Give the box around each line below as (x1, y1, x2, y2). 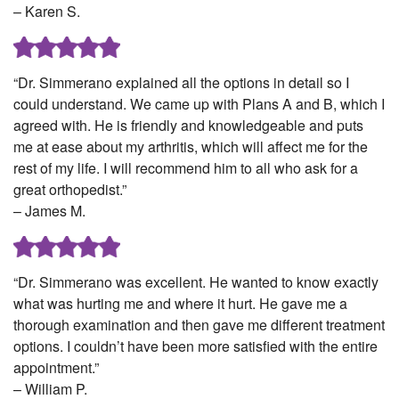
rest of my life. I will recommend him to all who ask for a (13, 158, 358, 179)
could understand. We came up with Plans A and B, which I (13, 94, 385, 115)
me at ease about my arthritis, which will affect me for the (13, 136, 368, 158)
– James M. (13, 200, 85, 222)
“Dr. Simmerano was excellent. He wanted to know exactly (13, 272, 379, 293)
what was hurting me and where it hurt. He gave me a (13, 293, 347, 314)
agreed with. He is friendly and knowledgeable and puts (13, 115, 363, 136)
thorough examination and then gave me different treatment (13, 314, 385, 336)
